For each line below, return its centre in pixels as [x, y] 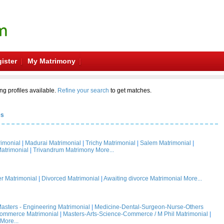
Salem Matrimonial [165, 143]
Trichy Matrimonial [110, 143]
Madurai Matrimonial [53, 143]
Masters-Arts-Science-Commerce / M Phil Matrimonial [135, 214]
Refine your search [83, 90]
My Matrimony [51, 61]
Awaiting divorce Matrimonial [143, 178]
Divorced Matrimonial [70, 178]
